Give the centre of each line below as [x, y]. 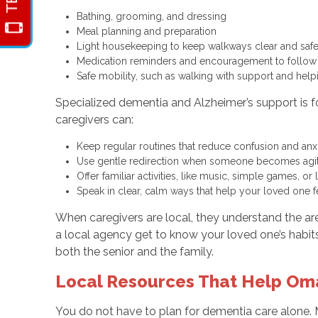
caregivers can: [94, 119]
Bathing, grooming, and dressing [154, 16]
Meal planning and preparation [149, 31]
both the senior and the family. [134, 251]
